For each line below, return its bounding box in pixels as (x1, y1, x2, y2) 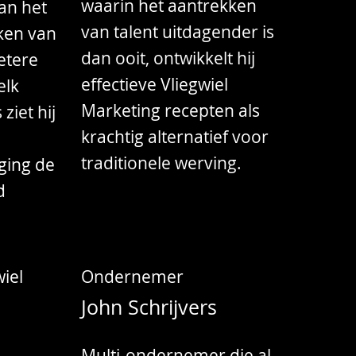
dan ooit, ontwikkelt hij (81, 46, 256, 69)
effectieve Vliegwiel (81, 72, 229, 95)
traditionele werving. (81, 151, 242, 174)
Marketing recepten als (81, 99, 261, 122)
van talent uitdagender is (81, 20, 275, 43)
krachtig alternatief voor (81, 125, 269, 148)
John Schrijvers (81, 294, 218, 321)
